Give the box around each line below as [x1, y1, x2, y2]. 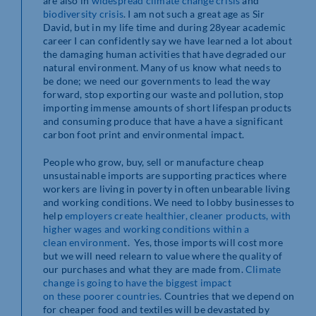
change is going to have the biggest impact [43, 276, 231, 288]
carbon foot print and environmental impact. [43, 128, 247, 140]
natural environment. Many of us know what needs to [43, 61, 282, 73]
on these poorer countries [43, 289, 160, 302]
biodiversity [43, 7, 97, 20]
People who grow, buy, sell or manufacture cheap [43, 155, 264, 168]
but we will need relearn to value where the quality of [43, 249, 283, 262]
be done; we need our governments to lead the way [43, 74, 271, 87]
